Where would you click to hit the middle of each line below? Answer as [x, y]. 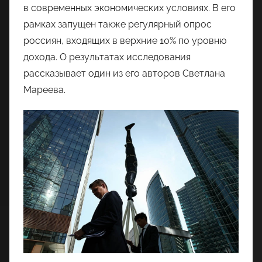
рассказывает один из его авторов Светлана [124, 73]
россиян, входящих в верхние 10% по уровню [125, 40]
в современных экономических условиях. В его [130, 8]
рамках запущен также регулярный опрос [118, 24]
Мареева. [44, 89]
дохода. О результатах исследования [107, 57]
